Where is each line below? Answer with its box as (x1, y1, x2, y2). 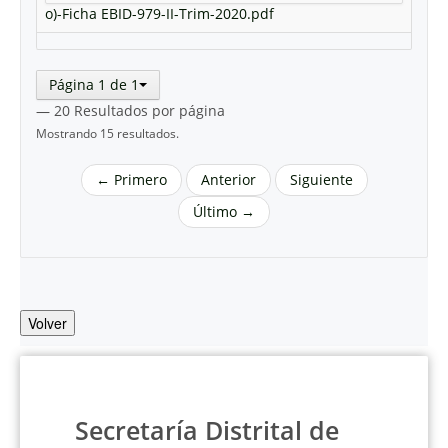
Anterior (200, 170, 256, 189)
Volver (28, 313, 67, 333)
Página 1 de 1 (49, 75, 139, 94)
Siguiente (289, 170, 353, 189)
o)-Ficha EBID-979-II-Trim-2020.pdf (45, 4, 274, 23)
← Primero (95, 170, 167, 189)
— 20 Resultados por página (36, 101, 225, 120)
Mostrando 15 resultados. (36, 125, 179, 141)
